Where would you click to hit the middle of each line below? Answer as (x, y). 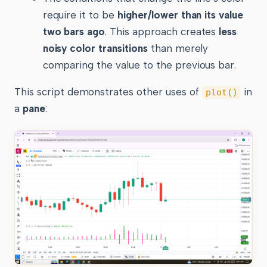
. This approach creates (162, 32)
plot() (221, 93)
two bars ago (74, 32)
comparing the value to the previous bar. (139, 65)
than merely (178, 49)
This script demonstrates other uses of (108, 92)
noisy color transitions (95, 49)
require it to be (80, 15)
